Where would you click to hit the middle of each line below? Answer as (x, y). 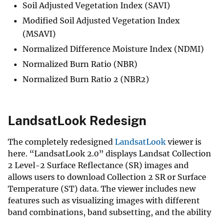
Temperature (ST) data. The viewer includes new (102, 189)
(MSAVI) (39, 34)
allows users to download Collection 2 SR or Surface (107, 177)
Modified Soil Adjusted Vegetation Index (101, 21)
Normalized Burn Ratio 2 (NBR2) (86, 79)
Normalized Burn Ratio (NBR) (80, 64)
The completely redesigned (61, 142)
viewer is (184, 142)
